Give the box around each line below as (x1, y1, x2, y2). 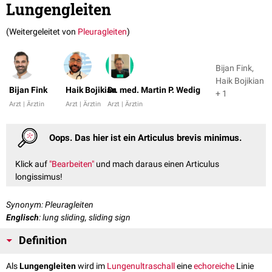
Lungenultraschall (107, 260, 175, 271)
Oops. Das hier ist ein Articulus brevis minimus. (49, 132, 242, 143)
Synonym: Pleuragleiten (6, 199, 93, 209)
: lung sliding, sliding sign (39, 212, 131, 222)
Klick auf (15, 158, 49, 169)
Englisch (6, 212, 39, 222)
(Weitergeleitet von (6, 27, 78, 37)
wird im (76, 260, 107, 271)
